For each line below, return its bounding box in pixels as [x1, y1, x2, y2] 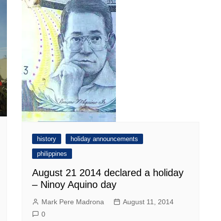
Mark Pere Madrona [41, 197, 104, 206]
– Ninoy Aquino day [32, 179, 116, 190]
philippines [37, 149, 67, 157]
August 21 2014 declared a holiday [32, 167, 184, 178]
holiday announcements [71, 135, 138, 143]
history [37, 135, 56, 143]
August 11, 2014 [123, 197, 174, 206]
